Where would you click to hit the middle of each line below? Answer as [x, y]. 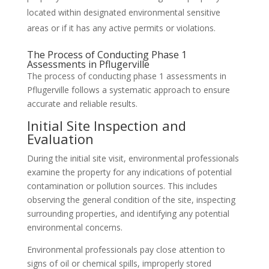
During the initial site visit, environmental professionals [133, 158]
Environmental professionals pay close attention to [126, 249]
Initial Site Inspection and [106, 125]
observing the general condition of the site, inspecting [131, 200]
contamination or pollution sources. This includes [122, 186]
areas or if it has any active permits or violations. [121, 28]
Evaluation [60, 139]
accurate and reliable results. [82, 104]
